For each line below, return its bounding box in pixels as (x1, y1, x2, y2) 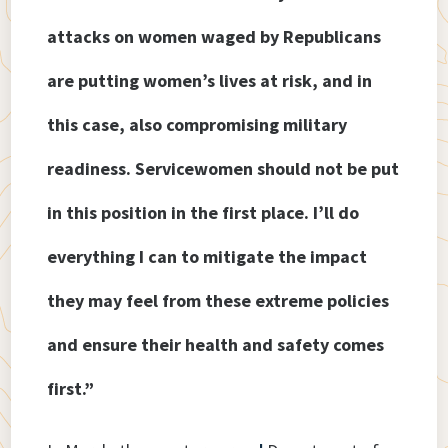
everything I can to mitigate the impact (47, 245, 368, 269)
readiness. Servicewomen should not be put (47, 157, 400, 181)
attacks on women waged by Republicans (47, 25, 382, 49)
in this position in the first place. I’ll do (47, 201, 360, 225)
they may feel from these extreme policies (47, 289, 390, 313)
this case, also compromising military (47, 113, 348, 137)
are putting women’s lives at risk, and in (47, 69, 373, 93)
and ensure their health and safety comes (47, 333, 385, 357)
